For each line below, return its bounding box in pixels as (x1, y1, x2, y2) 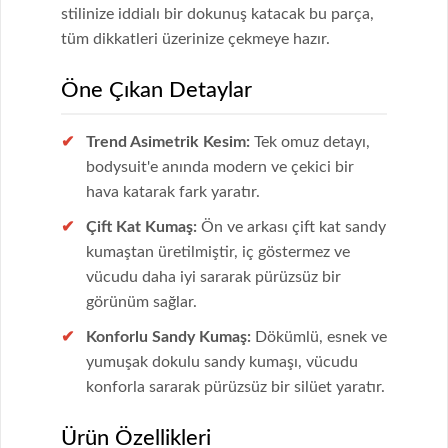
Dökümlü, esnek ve (251, 329, 387, 346)
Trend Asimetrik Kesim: (86, 134, 250, 151)
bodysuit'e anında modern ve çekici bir (86, 159, 354, 176)
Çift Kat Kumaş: (86, 219, 197, 236)
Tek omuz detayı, (250, 134, 370, 151)
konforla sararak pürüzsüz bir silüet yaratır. (86, 379, 385, 396)
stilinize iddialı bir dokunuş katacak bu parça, (61, 6, 374, 23)
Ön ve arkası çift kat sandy (197, 219, 386, 236)
